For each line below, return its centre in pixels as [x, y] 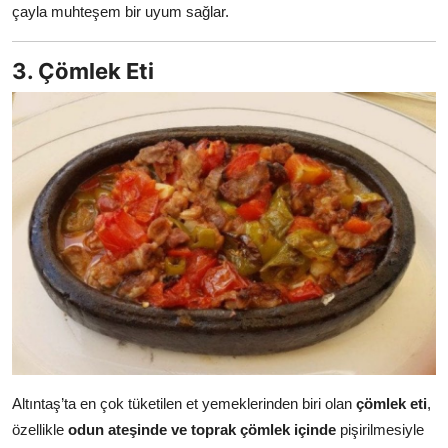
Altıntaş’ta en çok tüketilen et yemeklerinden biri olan [184, 404]
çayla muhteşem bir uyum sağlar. [120, 12]
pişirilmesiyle [380, 430]
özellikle [40, 430]
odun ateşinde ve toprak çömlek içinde [202, 430]
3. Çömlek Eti [83, 71]
